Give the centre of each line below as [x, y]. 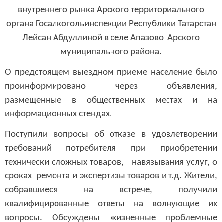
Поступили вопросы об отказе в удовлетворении [111, 131]
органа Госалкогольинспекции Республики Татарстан [111, 21]
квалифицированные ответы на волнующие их [111, 201]
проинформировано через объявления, [111, 83]
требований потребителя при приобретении [111, 145]
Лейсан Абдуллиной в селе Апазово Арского [111, 35]
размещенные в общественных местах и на [111, 97]
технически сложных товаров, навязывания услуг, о [111, 159]
